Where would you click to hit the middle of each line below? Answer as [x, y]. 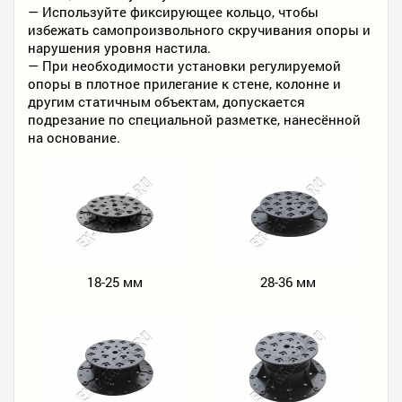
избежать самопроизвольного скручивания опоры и [199, 30]
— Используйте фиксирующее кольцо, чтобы [173, 12]
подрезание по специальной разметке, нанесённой [194, 119]
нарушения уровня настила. [119, 48]
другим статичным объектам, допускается [166, 101]
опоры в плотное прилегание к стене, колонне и [184, 83]
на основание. [74, 137]
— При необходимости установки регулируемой [184, 66]
